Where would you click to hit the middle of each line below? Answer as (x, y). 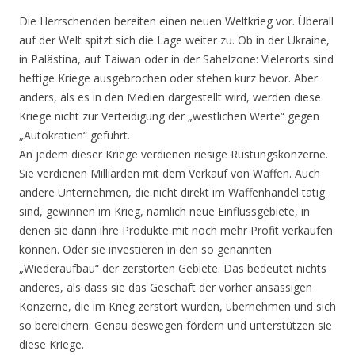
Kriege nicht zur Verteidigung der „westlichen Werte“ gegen (169, 116)
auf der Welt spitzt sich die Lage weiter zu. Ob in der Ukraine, (174, 40)
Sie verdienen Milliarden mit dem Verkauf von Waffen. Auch (170, 174)
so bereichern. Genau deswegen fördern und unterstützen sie (176, 326)
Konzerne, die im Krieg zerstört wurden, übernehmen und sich (177, 307)
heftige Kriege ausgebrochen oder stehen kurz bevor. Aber (168, 78)
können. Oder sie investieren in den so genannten (145, 250)
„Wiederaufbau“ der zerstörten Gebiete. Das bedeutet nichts (173, 269)
